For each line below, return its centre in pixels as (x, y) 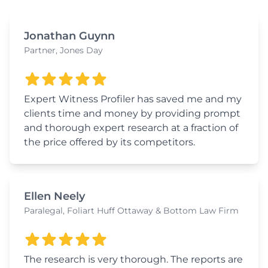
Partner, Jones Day (63, 51)
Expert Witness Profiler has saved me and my (133, 99)
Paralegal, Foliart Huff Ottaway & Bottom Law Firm (131, 211)
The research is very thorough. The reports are (133, 260)
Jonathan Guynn (69, 36)
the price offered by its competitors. (109, 142)
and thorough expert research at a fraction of (131, 128)
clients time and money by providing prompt (132, 114)
